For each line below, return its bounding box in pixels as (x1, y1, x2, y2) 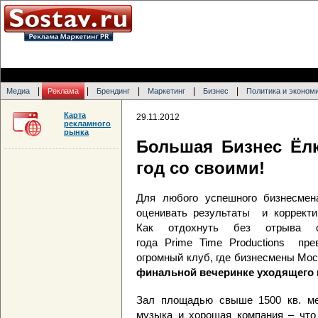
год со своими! (136, 158, 265, 178)
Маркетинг (148, 87, 185, 95)
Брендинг (97, 87, 130, 95)
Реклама (48, 87, 79, 95)
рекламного (64, 119, 111, 128)
